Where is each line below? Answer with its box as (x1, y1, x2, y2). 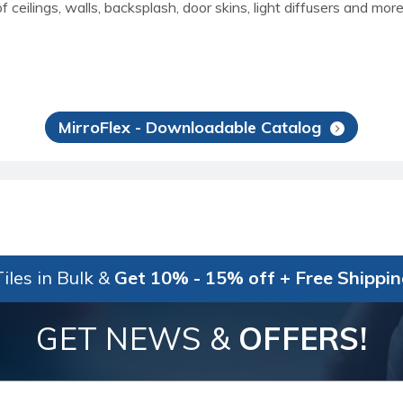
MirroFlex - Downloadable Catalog (58, 116, 321, 138)
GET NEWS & (36, 319, 238, 359)
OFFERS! (238, 319, 367, 359)
